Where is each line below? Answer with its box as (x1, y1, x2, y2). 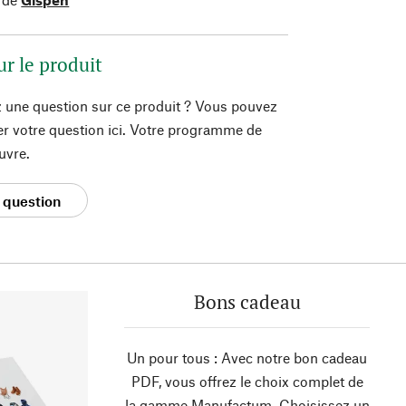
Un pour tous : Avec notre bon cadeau (127, 349, 367, 367)
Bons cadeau (193, 289, 301, 315)
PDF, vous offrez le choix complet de (130, 372, 363, 391)
